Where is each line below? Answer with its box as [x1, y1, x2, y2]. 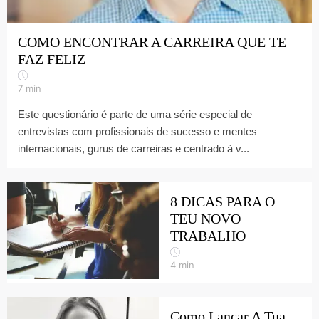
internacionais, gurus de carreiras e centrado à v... [18, 142, 249, 155]
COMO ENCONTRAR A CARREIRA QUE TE [18, 34, 286, 50]
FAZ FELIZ [18, 51, 85, 67]
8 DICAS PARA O [170, 194, 275, 209]
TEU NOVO [170, 211, 241, 226]
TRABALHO [170, 228, 246, 244]
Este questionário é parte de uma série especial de [18, 108, 252, 120]
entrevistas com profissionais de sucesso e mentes [18, 125, 257, 137]
